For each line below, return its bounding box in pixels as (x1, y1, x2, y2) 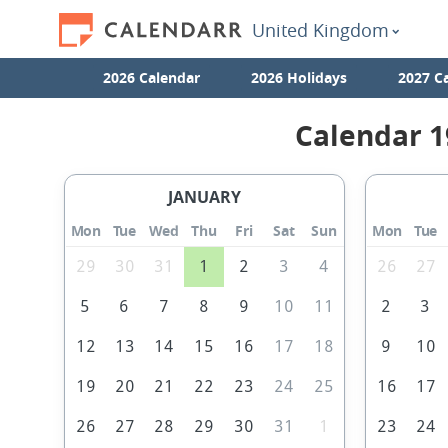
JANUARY (168, 186, 242, 209)
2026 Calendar (102, 68, 200, 87)
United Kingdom (252, 18, 389, 42)
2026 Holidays (250, 68, 347, 87)
